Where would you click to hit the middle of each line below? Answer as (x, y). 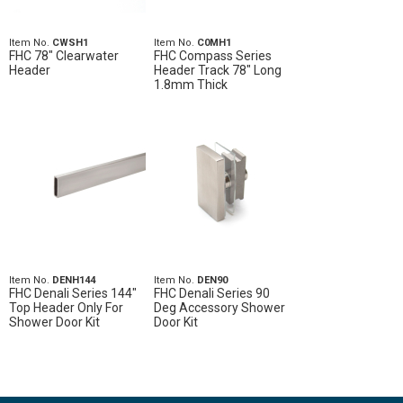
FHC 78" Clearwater (64, 56)
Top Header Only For (66, 308)
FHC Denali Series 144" (73, 293)
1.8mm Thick (190, 85)
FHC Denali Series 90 (211, 293)
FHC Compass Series (212, 56)
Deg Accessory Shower (219, 308)
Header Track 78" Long (217, 70)
